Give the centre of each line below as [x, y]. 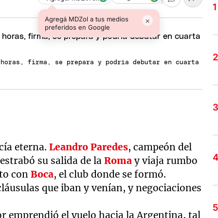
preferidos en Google [78, 27]
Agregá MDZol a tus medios [87, 19]
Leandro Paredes [89, 147]
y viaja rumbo [165, 161]
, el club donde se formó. [110, 174]
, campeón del [160, 147]
